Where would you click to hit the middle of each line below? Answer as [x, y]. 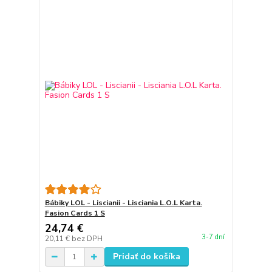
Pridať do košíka [146, 257]
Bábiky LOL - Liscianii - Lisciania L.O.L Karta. [123, 203]
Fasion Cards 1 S [75, 213]
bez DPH [87, 239]
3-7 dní [213, 237]
